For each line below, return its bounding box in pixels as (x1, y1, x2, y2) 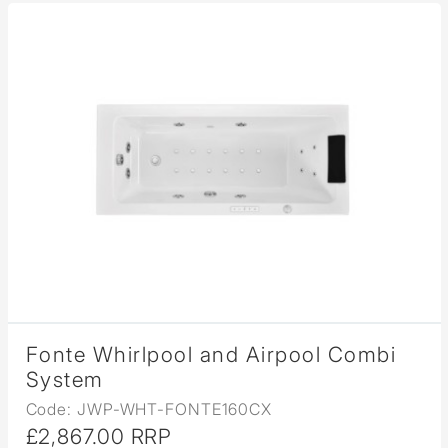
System (25, 367, 104, 393)
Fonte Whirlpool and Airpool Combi (25, 342, 396, 368)
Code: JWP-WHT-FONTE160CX (25, 399, 273, 420)
